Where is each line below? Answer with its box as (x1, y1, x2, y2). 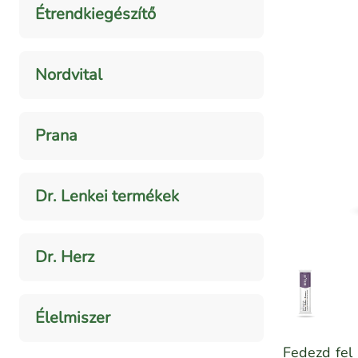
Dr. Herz (35, 246, 94, 268)
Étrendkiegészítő (35, 3, 156, 26)
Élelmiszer (35, 307, 110, 329)
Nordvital (35, 64, 102, 86)
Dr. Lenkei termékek (35, 185, 179, 208)
